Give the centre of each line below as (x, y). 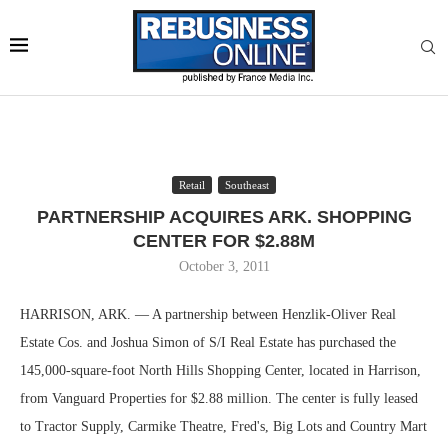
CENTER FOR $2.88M (224, 241)
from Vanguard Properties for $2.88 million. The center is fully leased (219, 398)
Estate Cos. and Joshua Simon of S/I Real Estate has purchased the (208, 342)
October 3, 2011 (224, 266)
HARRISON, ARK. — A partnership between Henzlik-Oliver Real (208, 314)
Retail (192, 185)
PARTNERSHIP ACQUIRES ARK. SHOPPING (224, 217)
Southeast (247, 185)
